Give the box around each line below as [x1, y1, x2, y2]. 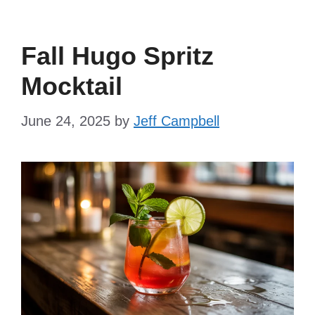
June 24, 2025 [21, 112, 110, 129]
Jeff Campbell [134, 112, 219, 129]
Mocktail [21, 71, 122, 101]
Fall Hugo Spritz [21, 41, 214, 70]
